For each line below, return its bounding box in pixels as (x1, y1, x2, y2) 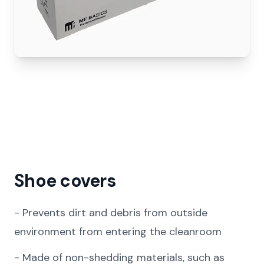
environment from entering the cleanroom (14, 224, 222, 239)
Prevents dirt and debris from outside (22, 205, 207, 220)
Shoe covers (14, 169, 115, 192)
